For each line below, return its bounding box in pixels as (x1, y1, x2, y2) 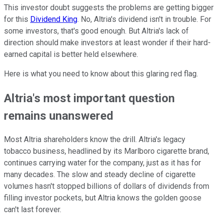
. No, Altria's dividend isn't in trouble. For (77, 14, 211, 24)
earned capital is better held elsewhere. (4, 49, 138, 59)
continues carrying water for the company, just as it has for (4, 158, 201, 168)
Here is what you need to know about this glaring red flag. (4, 69, 198, 78)
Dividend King (30, 14, 77, 24)
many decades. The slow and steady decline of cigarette (4, 170, 196, 180)
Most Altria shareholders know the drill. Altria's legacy (4, 135, 185, 145)
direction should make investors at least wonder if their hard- (4, 37, 211, 47)
